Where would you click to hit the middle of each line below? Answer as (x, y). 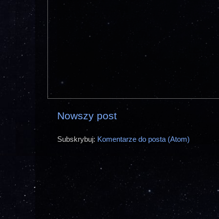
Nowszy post (87, 116)
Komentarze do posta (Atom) (143, 139)
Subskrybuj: (77, 139)
